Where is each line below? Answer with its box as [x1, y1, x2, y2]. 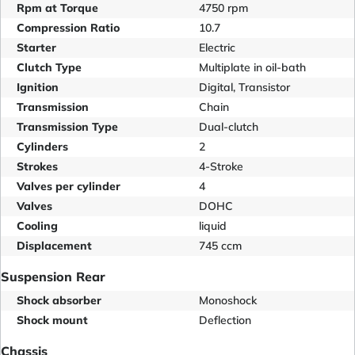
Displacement [17, 238, 92, 253]
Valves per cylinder [17, 178, 120, 193]
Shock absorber [17, 292, 101, 307]
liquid [199, 218, 227, 233]
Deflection [199, 312, 251, 327]
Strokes [17, 158, 58, 174]
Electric [199, 40, 235, 55]
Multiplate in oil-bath [199, 59, 306, 74]
